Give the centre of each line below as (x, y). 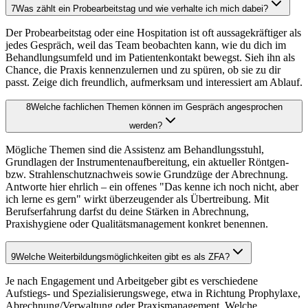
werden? (146, 126)
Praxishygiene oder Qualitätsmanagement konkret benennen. (137, 224)
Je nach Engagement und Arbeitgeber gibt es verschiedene (132, 281)
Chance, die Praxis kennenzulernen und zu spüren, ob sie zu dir (143, 70)
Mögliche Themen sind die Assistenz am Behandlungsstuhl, (135, 150)
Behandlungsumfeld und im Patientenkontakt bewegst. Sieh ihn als (150, 58)
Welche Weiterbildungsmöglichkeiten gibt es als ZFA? (123, 257)
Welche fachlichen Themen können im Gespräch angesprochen (156, 107)
